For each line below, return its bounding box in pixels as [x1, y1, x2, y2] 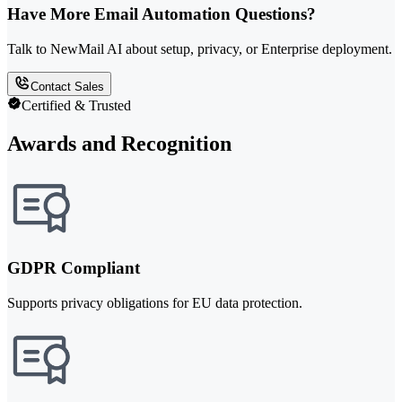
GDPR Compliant [7, 258, 140, 278]
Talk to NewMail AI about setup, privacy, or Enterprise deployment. [7, 40, 392, 57]
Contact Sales [31, 79, 104, 93]
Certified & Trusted [22, 97, 131, 113]
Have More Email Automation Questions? [7, 4, 316, 24]
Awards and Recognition [7, 131, 232, 155]
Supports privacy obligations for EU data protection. [7, 295, 302, 311]
